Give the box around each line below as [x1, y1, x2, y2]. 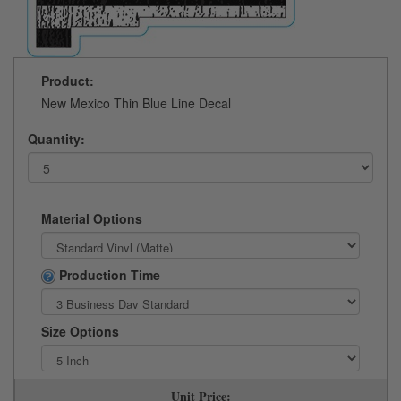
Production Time [55, 266, 160, 284]
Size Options [41, 322, 119, 341]
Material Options [41, 209, 142, 227]
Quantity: [28, 130, 85, 148]
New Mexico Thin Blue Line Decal [41, 94, 231, 112]
